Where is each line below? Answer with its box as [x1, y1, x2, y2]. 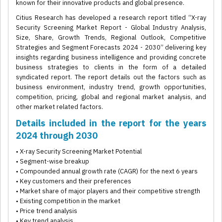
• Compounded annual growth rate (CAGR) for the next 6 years [16, 167, 198, 176]
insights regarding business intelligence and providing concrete [16, 53, 206, 62]
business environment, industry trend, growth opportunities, [16, 83, 206, 92]
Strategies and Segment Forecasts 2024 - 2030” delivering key [16, 43, 206, 52]
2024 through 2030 [16, 130, 98, 142]
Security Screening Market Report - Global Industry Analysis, [16, 23, 206, 32]
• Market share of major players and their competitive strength [16, 187, 200, 196]
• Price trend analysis [16, 207, 77, 216]
